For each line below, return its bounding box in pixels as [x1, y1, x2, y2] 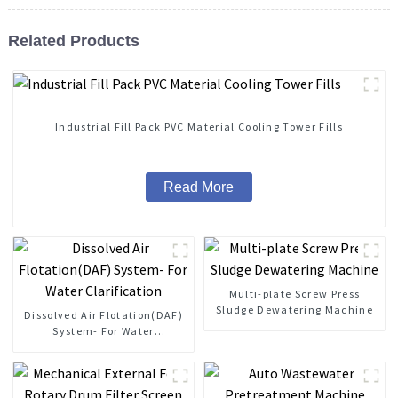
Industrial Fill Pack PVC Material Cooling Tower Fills [55, 120, 343, 133]
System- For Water [52, 324, 155, 338]
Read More [163, 179, 235, 195]
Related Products [7, 32, 139, 51]
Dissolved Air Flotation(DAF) [23, 308, 183, 322]
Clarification [68, 340, 139, 354]
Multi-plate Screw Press [228, 287, 361, 301]
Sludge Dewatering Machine [216, 303, 373, 317]
